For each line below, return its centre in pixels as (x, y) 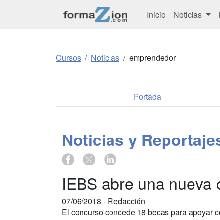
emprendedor (152, 58)
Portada (147, 97)
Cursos (69, 58)
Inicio (156, 14)
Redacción (126, 201)
